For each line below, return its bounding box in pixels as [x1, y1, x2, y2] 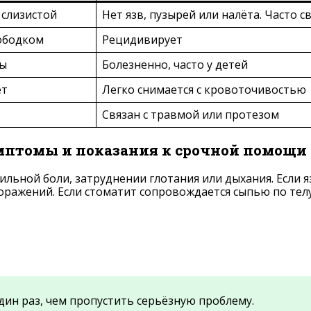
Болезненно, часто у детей [102, 57, 248, 73]
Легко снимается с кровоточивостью [102, 82, 306, 98]
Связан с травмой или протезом [102, 107, 279, 123]
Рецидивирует [102, 32, 183, 48]
